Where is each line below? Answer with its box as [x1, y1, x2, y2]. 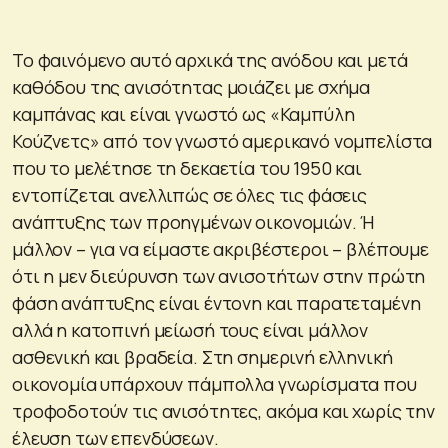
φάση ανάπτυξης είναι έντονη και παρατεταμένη [12, 290, 421, 315]
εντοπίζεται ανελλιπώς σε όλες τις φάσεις [12, 182, 368, 207]
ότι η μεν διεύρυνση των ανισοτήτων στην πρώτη [12, 263, 426, 288]
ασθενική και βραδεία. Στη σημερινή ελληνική [12, 344, 393, 369]
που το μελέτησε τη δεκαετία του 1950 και [12, 155, 362, 180]
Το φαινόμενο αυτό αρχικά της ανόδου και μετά [12, 47, 408, 72]
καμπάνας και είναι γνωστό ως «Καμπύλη [12, 101, 355, 126]
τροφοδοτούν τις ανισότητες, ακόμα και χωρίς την [12, 398, 435, 423]
